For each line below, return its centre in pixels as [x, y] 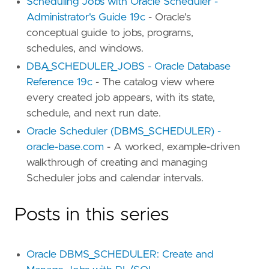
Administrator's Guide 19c [86, 18]
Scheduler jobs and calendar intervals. [115, 179]
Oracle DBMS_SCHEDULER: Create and [120, 255]
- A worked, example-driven [172, 147]
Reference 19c [59, 83]
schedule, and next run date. [94, 114]
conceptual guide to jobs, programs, [110, 33]
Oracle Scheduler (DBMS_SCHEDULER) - [124, 132]
